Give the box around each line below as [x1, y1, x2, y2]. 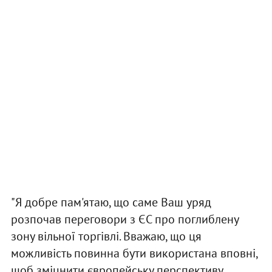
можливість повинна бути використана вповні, [10, 245, 257, 262]
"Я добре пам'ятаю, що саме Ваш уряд [10, 194, 211, 211]
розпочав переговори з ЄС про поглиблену [10, 211, 239, 228]
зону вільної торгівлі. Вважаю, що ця [10, 228, 202, 245]
